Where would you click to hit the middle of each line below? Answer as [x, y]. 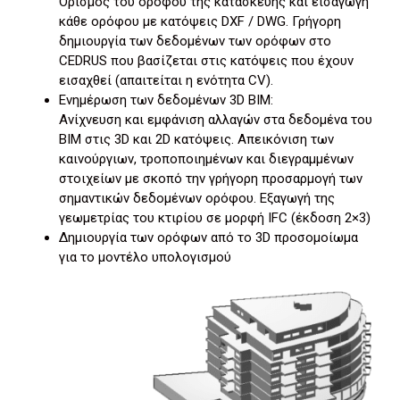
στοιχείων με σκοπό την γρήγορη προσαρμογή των [211, 178]
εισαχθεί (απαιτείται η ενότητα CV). [166, 80]
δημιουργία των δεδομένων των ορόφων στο [195, 41]
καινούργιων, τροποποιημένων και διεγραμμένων [206, 158]
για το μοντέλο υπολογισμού [145, 257]
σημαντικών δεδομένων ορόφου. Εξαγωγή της [197, 198]
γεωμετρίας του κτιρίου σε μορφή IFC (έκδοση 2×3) [215, 217]
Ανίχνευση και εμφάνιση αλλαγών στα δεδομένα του [216, 119]
